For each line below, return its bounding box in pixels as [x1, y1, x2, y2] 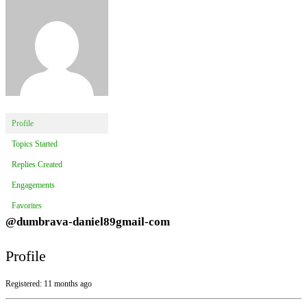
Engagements [12, 180, 55, 191]
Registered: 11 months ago [5, 279, 92, 289]
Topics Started [12, 139, 58, 149]
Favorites [12, 201, 42, 211]
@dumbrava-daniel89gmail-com [5, 215, 170, 229]
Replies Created [12, 160, 62, 170]
